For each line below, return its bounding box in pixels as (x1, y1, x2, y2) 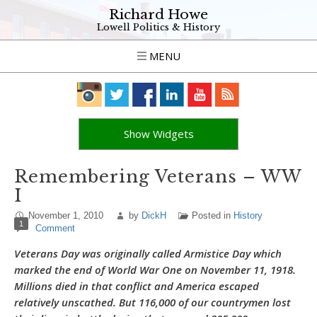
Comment (35, 223, 75, 234)
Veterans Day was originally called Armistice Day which (14, 246, 282, 260)
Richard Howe (109, 6, 208, 23)
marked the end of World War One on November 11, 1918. (14, 263, 296, 277)
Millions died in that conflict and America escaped (14, 279, 259, 293)
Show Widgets (123, 127, 194, 141)
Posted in (192, 210, 234, 221)
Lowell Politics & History (97, 21, 220, 33)
